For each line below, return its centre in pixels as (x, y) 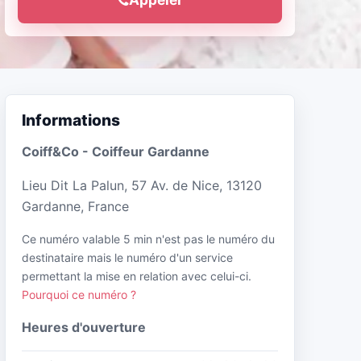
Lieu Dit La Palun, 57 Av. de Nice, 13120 (142, 185)
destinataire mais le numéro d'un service (127, 257)
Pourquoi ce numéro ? (79, 294)
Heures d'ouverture (84, 327)
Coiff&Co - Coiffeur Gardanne (116, 151)
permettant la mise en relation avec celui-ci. (137, 276)
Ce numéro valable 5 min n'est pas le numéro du (148, 239)
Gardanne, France (75, 206)
